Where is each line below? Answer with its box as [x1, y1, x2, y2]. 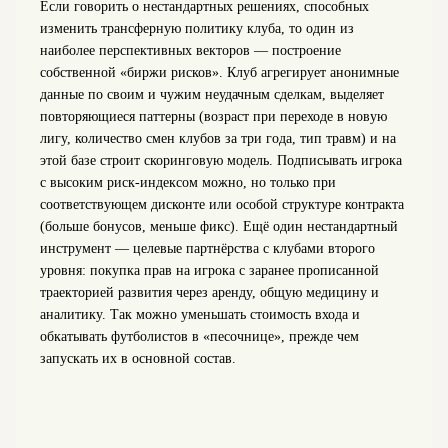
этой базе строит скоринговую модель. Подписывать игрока [39, 153, 402, 169]
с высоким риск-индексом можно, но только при [39, 175, 336, 191]
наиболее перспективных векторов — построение [39, 43, 341, 59]
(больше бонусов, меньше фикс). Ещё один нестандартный [39, 219, 398, 235]
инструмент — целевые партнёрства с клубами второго [39, 241, 375, 257]
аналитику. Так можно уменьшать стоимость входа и [39, 307, 360, 323]
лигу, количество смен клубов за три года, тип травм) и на [39, 131, 396, 147]
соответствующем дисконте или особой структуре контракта [39, 197, 404, 213]
